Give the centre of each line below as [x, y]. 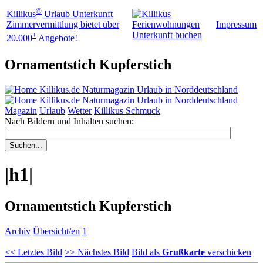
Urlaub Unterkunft [77, 14]
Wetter [80, 110]
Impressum [236, 24]
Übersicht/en [56, 231]
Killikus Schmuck [127, 110]
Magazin [21, 110]
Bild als [147, 252]
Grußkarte [183, 252]
